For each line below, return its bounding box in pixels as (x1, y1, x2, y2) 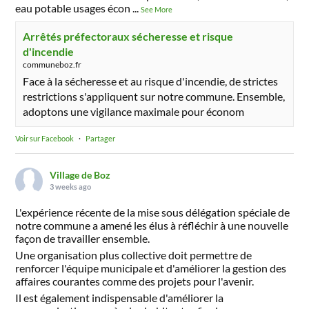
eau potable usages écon (15, 1, 131, 15)
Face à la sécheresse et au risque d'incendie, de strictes (23, 74, 279, 88)
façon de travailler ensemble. (15, 232, 150, 246)
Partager (86, 134, 116, 143)
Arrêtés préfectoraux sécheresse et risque (23, 30, 234, 43)
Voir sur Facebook (15, 134, 74, 143)
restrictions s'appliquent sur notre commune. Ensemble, (23, 90, 286, 103)
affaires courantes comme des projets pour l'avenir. (15, 275, 255, 288)
